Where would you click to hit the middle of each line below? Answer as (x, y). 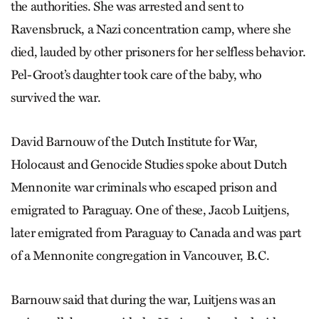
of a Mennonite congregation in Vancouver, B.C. (140, 255)
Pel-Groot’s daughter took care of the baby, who (137, 74)
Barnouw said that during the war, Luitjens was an (143, 299)
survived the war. (56, 97)
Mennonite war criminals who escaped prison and (144, 187)
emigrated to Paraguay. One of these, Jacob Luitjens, (150, 210)
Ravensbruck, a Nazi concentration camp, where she (151, 29)
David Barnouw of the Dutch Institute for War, (134, 141)
